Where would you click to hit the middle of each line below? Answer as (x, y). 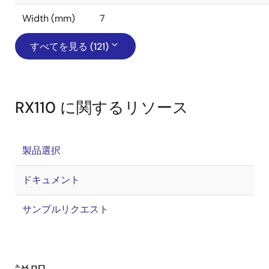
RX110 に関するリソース (102, 107)
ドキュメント (51, 180)
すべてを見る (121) (69, 47)
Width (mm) (49, 18)
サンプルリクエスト (65, 209)
